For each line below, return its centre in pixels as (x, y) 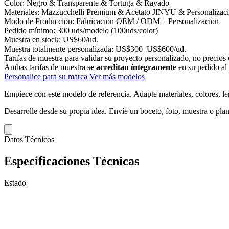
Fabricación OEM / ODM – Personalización (147, 21)
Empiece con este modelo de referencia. (69, 94)
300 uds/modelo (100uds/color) (108, 30)
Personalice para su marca (47, 76)
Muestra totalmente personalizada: (59, 49)
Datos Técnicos (29, 139)
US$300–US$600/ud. (151, 49)
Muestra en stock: (32, 39)
